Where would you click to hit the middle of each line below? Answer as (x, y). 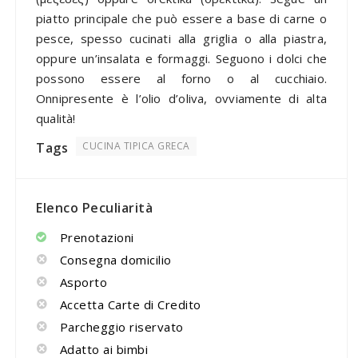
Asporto (83, 282)
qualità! (56, 118)
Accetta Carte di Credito (130, 304)
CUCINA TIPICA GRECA (136, 145)
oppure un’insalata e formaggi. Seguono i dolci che (181, 58)
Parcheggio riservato (121, 326)
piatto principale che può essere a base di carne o (181, 18)
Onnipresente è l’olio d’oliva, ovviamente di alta (181, 98)
